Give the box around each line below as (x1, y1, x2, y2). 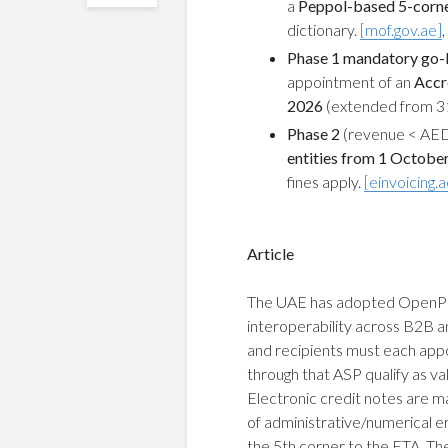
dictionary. (287, 20, 360, 39)
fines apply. (287, 172, 364, 191)
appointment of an (287, 72, 414, 91)
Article (247, 244, 294, 263)
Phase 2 (287, 124, 340, 143)
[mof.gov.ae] (360, 20, 442, 39)
